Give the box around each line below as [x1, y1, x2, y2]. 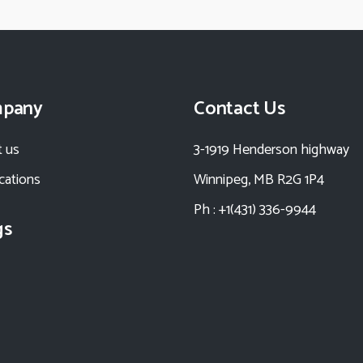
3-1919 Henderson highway [194, 138, 349, 163]
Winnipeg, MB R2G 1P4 [194, 168, 324, 193]
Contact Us [194, 93, 285, 126]
